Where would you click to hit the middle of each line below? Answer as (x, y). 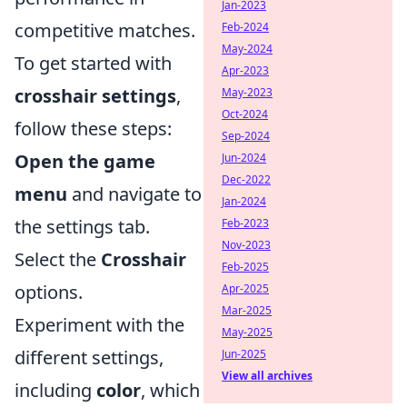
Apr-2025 (245, 288)
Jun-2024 (244, 158)
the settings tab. (82, 227)
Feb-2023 (245, 223)
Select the (58, 259)
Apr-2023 (245, 70)
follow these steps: (93, 129)
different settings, (89, 357)
